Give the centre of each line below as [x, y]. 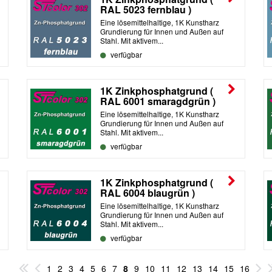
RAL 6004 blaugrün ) [148, 192]
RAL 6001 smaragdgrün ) [158, 101]
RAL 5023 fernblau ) [146, 9]
